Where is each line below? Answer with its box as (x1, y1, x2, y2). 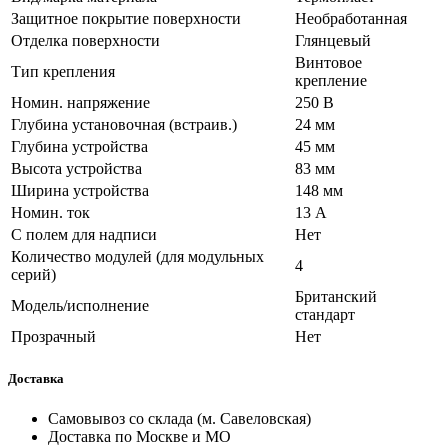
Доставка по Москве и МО (48, 427, 231, 445)
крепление (295, 72, 367, 90)
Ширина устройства (11, 182, 149, 200)
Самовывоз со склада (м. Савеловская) (48, 409, 311, 427)
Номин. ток (11, 204, 90, 222)
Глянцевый (295, 32, 371, 50)
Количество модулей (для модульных (11, 248, 264, 266)
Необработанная (295, 10, 407, 28)
